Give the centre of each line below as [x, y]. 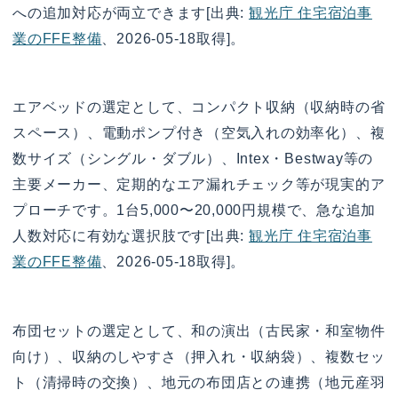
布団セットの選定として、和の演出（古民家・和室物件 [199, 330]
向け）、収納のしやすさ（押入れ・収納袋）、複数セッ [199, 356]
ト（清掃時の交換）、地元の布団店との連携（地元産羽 [199, 382]
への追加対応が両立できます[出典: [131, 12]
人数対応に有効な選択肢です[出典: [131, 236]
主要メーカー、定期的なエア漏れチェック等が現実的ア [199, 185]
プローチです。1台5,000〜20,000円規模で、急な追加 [195, 211]
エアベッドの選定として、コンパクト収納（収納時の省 [199, 107]
